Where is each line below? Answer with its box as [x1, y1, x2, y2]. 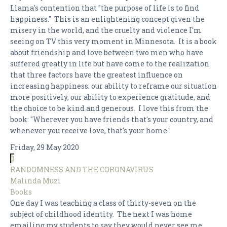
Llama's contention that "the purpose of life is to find [10, 3, 199, 13]
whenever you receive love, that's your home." [10, 126, 172, 135]
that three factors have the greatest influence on [10, 70, 183, 80]
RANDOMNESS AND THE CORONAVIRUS [10, 165, 154, 174]
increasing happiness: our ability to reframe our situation [10, 81, 217, 91]
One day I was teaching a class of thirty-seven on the [10, 198, 196, 208]
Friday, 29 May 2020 [10, 142, 79, 152]
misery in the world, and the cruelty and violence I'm [10, 25, 202, 35]
